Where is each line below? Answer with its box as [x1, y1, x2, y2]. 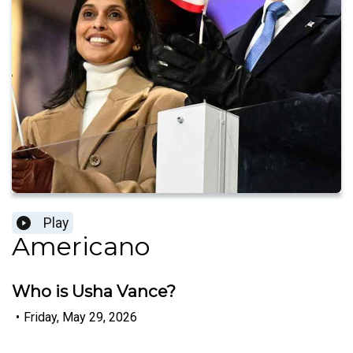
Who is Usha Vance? [12, 281, 176, 302]
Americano [12, 231, 150, 262]
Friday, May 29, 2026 [24, 309, 137, 325]
